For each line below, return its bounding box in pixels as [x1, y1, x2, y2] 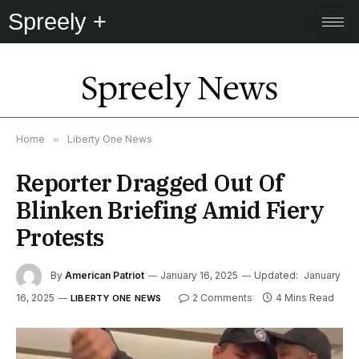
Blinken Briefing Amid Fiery [16, 195, 325, 225]
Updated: [254, 269, 298, 282]
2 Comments [192, 292, 252, 304]
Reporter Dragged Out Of [16, 167, 284, 198]
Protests [16, 222, 104, 252]
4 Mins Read [275, 292, 334, 304]
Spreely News [81, 67, 278, 110]
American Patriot [65, 269, 144, 282]
